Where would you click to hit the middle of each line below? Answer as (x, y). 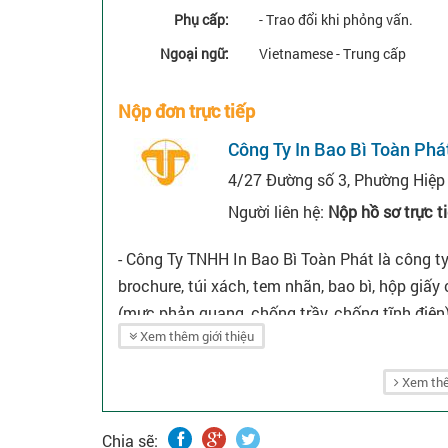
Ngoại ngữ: (194, 54)
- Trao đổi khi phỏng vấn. (336, 20)
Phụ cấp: (201, 20)
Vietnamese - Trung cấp (332, 54)
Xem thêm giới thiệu (195, 336)
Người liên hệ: (278, 212)
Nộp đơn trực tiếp (186, 111)
